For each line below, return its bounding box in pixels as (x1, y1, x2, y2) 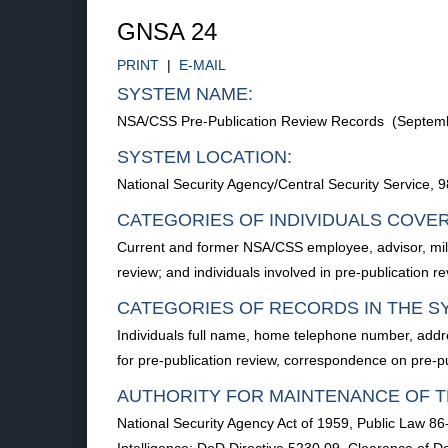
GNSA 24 (117, 18, 217, 45)
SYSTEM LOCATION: (117, 147, 292, 167)
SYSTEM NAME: (117, 84, 253, 104)
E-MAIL (179, 57, 226, 73)
